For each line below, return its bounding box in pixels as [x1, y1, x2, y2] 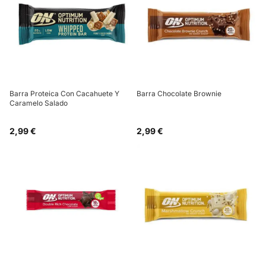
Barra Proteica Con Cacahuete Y [9, 88, 119, 98]
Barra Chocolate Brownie [137, 88, 221, 98]
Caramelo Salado [9, 98, 68, 107]
